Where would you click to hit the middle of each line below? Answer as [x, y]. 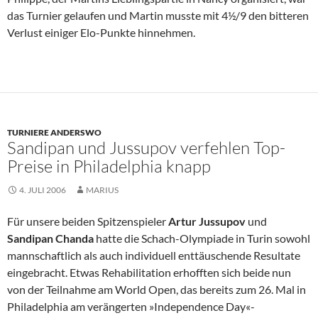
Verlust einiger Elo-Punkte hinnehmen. [101, 33]
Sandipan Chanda [51, 238]
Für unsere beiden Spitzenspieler [88, 221]
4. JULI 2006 [43, 190]
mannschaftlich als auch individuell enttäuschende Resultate [154, 256]
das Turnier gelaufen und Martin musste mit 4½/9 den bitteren [158, 16]
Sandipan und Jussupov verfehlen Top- [146, 148]
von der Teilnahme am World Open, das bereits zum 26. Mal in [157, 290]
